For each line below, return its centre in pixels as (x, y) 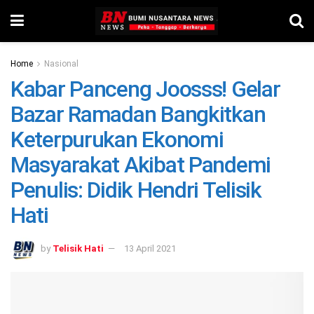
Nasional (61, 64)
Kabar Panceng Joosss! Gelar (145, 89)
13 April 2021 (150, 248)
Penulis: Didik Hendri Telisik (136, 190)
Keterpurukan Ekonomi (117, 139)
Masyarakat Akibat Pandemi (141, 165)
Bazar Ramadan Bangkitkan (138, 114)
